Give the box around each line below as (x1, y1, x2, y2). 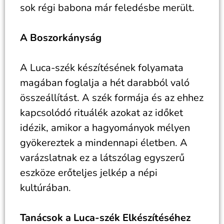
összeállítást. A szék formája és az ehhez (20, 91, 203, 104)
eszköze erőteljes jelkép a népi (20, 166, 157, 179)
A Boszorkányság (20, 31, 101, 44)
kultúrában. (20, 181, 71, 194)
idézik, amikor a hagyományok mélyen (20, 121, 190, 134)
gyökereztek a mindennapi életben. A (20, 136, 187, 149)
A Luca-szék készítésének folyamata (20, 61, 183, 74)
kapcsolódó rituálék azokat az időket (20, 106, 183, 119)
